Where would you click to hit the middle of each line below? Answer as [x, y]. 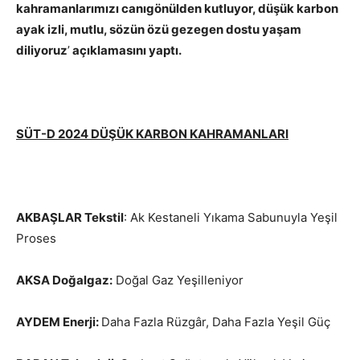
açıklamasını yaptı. [126, 51]
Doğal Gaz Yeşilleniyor [178, 280]
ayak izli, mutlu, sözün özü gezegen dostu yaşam [159, 30]
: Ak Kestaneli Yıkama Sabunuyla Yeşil [231, 218]
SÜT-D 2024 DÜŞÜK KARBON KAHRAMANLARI [152, 134]
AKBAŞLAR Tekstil [70, 218]
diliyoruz [42, 51]
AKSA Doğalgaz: [64, 280]
